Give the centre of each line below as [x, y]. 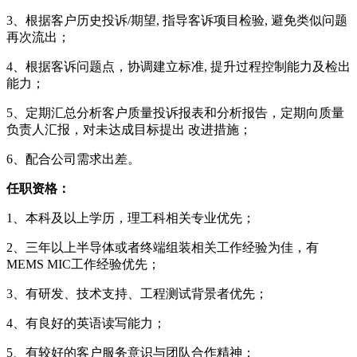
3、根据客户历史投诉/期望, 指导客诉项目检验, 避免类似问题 [177, 20]
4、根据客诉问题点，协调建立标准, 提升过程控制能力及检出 [178, 66]
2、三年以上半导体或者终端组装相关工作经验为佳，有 [163, 247]
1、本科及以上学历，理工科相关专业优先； [131, 218]
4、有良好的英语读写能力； [86, 323]
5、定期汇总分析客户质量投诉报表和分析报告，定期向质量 [175, 112]
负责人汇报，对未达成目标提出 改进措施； [129, 129]
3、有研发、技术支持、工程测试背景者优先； [137, 293]
